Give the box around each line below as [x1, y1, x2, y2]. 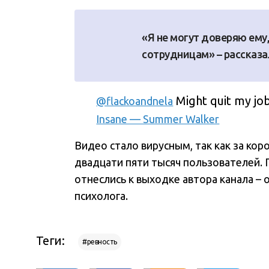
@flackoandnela [96, 95, 174, 107]
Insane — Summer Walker [96, 113, 220, 125]
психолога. [74, 190, 128, 202]
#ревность [82, 238, 117, 246]
